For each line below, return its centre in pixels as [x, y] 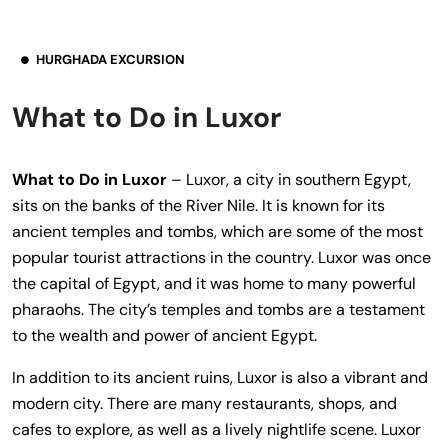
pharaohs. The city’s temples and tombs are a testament [218, 309]
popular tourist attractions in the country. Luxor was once [221, 257]
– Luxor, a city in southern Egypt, [291, 179]
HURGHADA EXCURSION [110, 59]
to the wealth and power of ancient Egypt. [164, 335]
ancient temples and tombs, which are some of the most [217, 231]
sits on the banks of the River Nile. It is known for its [198, 205]
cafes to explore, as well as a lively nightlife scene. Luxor [216, 429]
